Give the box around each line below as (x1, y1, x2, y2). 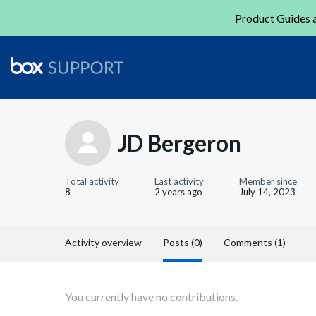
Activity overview (65, 236, 142, 248)
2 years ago (154, 186, 202, 197)
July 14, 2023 (239, 186, 296, 197)
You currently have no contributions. (65, 290, 238, 303)
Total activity (65, 176, 119, 187)
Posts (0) (163, 236, 202, 248)
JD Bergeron (118, 128, 241, 157)
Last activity (154, 176, 204, 187)
